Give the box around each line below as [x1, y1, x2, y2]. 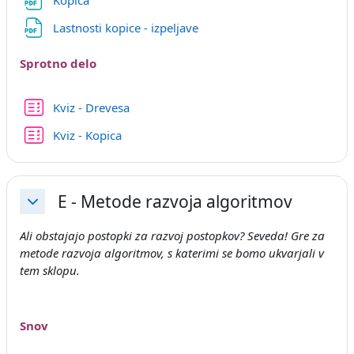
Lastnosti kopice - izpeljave [52, 19, 201, 36]
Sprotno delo [20, 55, 96, 71]
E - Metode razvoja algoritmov [58, 190, 292, 213]
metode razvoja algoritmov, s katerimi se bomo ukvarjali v [20, 244, 324, 261]
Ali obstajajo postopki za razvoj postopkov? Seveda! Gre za [20, 227, 325, 243]
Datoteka [200, 18, 250, 35]
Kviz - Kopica [52, 127, 122, 144]
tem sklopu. [20, 262, 80, 278]
